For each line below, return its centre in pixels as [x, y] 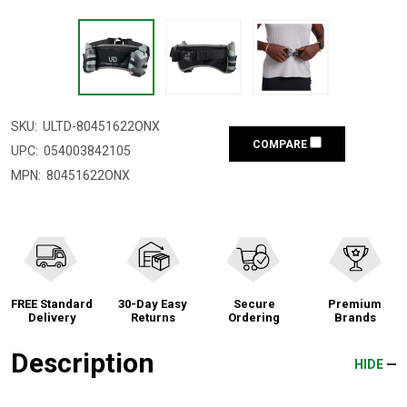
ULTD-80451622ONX [101, 126]
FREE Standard [52, 303]
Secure [254, 303]
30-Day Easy [153, 303]
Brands [355, 317]
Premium [355, 303]
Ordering [254, 317]
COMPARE [281, 144]
